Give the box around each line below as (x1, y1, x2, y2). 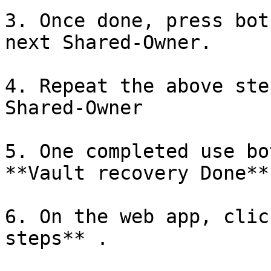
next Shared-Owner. (5, 31, 212, 53)
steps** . (5, 227, 108, 249)
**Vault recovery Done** (5, 162, 269, 184)
